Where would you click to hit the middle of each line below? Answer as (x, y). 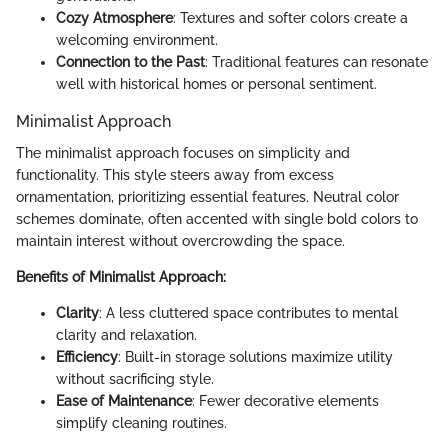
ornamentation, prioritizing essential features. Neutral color (207, 197)
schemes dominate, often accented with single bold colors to (217, 219)
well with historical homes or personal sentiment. (216, 84)
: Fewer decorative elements (285, 401)
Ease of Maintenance (124, 401)
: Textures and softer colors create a (290, 18)
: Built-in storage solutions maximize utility (255, 357)
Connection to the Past (130, 62)
